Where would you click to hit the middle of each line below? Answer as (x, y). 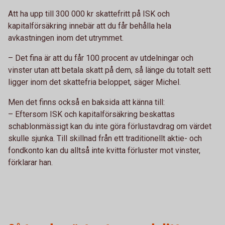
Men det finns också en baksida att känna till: (86, 102)
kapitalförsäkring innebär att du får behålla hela (90, 26)
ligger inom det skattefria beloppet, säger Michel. (94, 82)
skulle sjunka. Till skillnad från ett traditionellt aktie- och (105, 138)
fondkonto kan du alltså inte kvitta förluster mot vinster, (104, 150)
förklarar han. (30, 162)
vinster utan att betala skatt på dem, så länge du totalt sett (109, 70)
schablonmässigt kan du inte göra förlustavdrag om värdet (110, 126)
